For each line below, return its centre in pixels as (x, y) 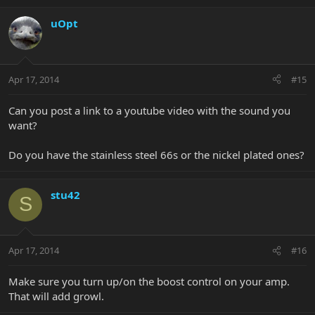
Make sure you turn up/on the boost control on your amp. (149, 282)
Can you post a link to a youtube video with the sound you (149, 110)
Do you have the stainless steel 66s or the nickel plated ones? (156, 154)
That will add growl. (56, 296)
